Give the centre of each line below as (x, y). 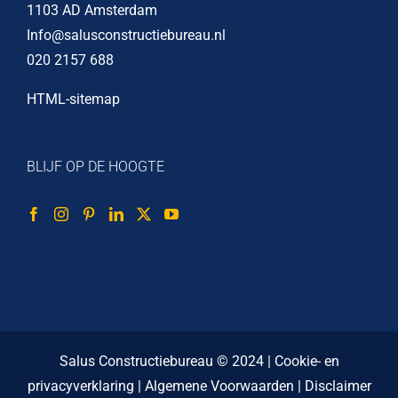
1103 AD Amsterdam (92, 11)
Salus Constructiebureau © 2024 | (167, 362)
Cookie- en (306, 362)
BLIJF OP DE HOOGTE (96, 167)
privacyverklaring (80, 386)
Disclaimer (338, 386)
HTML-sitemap (73, 99)
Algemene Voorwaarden (219, 386)
